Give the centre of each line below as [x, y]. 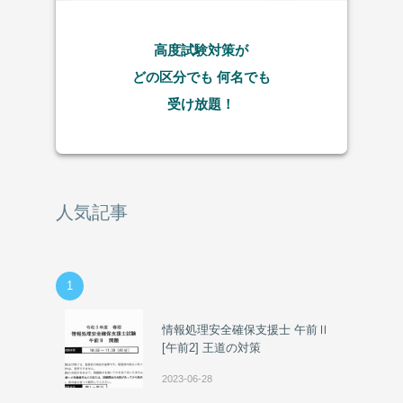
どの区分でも [174, 77]
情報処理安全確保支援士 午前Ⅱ [246, 330]
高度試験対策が [201, 50]
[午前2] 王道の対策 [212, 348]
